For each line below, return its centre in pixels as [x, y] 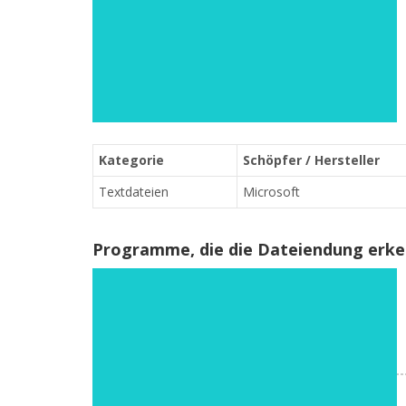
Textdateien [134, 192]
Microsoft [271, 192]
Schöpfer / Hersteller [311, 160]
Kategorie [131, 160]
